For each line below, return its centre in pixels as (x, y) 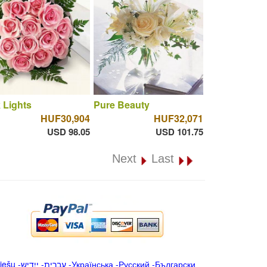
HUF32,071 (178, 118)
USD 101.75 (179, 131)
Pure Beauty (121, 104)
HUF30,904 (65, 118)
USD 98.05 (68, 131)
